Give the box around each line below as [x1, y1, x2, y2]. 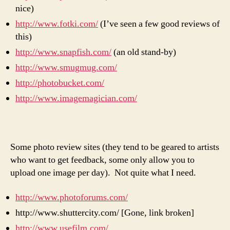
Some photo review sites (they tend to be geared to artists [10, 141, 219, 153]
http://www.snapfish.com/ [15, 46, 111, 58]
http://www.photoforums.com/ [15, 191, 128, 203]
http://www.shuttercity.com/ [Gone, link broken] [15, 206, 194, 219]
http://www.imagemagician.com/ [15, 92, 137, 104]
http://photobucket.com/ [15, 77, 104, 89]
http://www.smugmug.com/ [15, 62, 117, 73]
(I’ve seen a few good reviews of [98, 18, 220, 30]
